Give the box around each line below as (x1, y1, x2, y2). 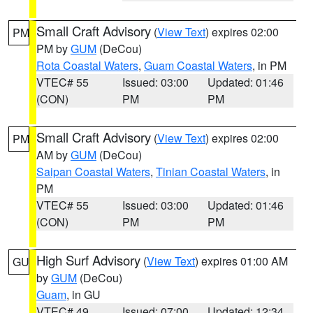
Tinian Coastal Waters (156, 163, 265, 180)
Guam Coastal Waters (144, 57, 252, 73)
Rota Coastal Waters (36, 57, 138, 73)
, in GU (66, 286, 101, 303)
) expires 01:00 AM (195, 253, 288, 269)
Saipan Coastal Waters (36, 163, 150, 180)
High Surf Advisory (36, 251, 140, 269)
